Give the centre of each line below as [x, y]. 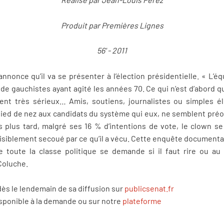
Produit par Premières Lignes [112, 25]
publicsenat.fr [149, 188]
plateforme [142, 201]
